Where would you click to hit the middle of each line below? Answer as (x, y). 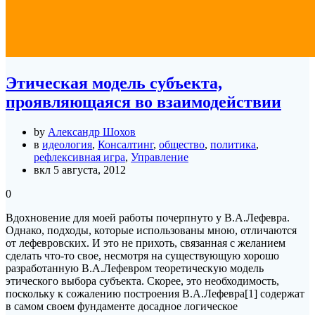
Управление (160, 157)
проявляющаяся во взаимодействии (143, 102)
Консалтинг (126, 144)
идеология (67, 144)
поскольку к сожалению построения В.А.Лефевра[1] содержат (155, 293)
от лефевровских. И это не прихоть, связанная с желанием (146, 243)
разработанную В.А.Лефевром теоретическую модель (135, 268)
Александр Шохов (92, 131)
